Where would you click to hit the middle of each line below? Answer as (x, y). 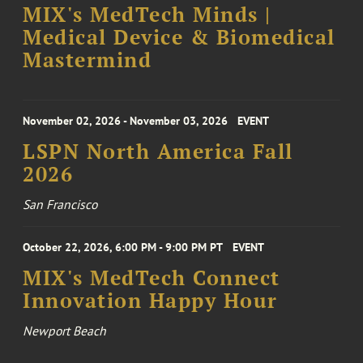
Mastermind (88, 60)
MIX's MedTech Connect (152, 278)
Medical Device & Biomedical (179, 37)
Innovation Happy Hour (150, 301)
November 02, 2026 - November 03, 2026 (126, 121)
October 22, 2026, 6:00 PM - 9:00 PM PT (123, 247)
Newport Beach (65, 331)
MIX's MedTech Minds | (147, 15)
